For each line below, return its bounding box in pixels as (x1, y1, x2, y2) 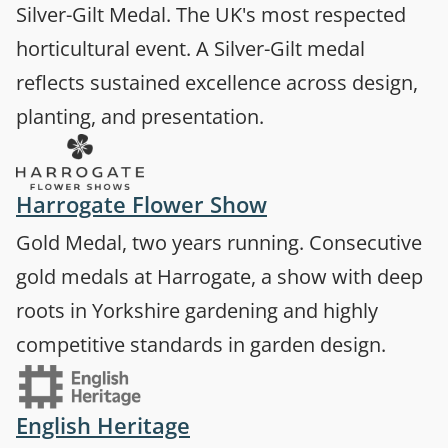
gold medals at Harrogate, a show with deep (16, 263, 423, 291)
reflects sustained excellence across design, (16, 68, 418, 96)
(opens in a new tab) (189, 409, 406, 440)
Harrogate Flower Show (16, 189, 267, 220)
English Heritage (16, 410, 190, 441)
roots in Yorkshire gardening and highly (16, 297, 378, 325)
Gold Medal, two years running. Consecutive (16, 229, 422, 257)
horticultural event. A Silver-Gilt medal (16, 34, 365, 62)
